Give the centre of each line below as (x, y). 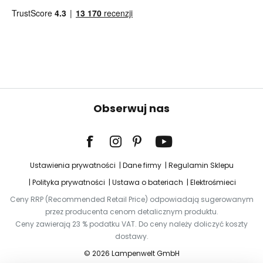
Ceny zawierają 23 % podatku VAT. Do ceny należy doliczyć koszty (131, 224)
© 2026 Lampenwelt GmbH (131, 253)
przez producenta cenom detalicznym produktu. (131, 212)
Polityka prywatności (69, 182)
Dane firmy (142, 165)
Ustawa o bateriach (148, 182)
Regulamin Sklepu (201, 165)
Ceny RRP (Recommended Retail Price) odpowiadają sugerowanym (131, 199)
